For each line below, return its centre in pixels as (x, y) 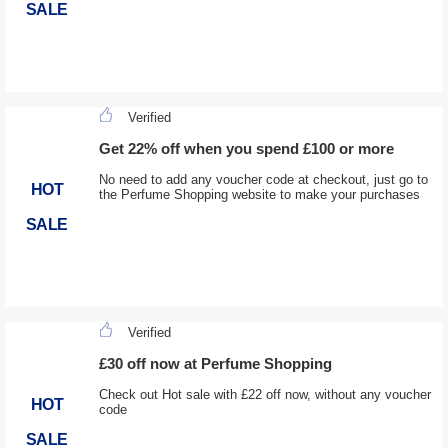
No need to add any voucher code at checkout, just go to (263, 180)
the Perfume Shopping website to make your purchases (259, 195)
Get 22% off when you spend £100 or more (246, 149)
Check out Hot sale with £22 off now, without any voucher (264, 395)
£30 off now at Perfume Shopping (215, 364)
